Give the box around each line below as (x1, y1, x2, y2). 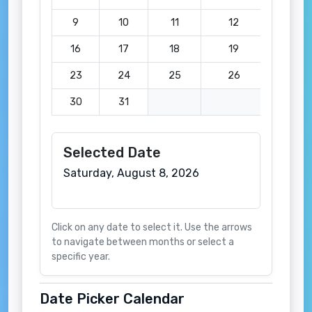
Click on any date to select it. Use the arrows (52, 221, 252, 233)
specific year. (52, 251, 110, 263)
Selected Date (63, 144, 161, 161)
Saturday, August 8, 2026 (63, 166, 199, 180)
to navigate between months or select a (52, 236, 234, 248)
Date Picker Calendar (40, 290, 185, 307)
